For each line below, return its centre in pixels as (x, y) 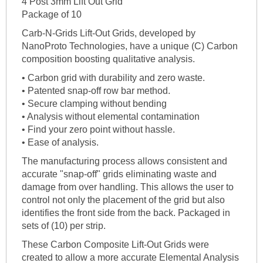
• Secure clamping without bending (94, 103)
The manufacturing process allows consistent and (124, 161)
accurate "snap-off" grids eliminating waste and (119, 174)
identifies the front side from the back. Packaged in (126, 213)
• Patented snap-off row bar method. (96, 90)
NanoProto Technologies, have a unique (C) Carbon (129, 46)
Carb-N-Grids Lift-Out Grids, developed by (108, 33)
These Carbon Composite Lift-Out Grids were (115, 244)
